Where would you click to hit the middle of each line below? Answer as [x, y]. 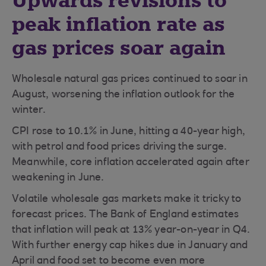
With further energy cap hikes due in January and [130, 246]
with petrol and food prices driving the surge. [120, 147]
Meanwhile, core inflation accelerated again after [131, 163]
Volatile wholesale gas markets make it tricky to [127, 199]
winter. [29, 110]
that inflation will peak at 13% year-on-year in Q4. [131, 230]
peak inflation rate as [118, 24]
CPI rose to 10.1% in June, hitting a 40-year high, [129, 132]
